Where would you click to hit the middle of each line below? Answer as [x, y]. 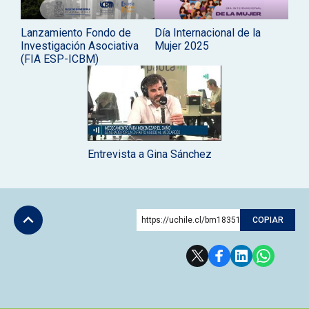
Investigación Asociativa [80, 46]
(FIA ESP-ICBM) [60, 59]
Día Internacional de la [208, 32]
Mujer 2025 [182, 46]
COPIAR [268, 220]
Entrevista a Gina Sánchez [150, 154]
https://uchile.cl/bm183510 [193, 220]
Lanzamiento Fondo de [76, 32]
